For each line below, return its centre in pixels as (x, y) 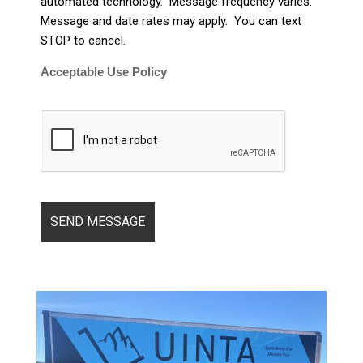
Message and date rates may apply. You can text (171, 21)
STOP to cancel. (88, 40)
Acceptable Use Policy (103, 72)
